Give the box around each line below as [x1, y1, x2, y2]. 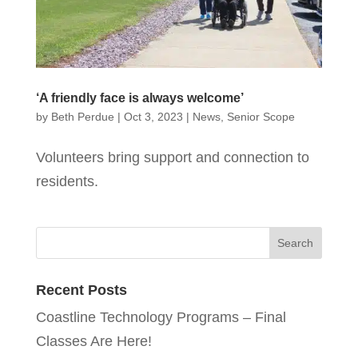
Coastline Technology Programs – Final [35, 308, 286, 325]
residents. [35, 173, 98, 189]
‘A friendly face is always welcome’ [35, 90, 244, 105]
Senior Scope [226, 109, 295, 123]
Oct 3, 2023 [123, 109, 183, 123]
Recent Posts [35, 281, 127, 298]
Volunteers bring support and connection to [35, 149, 309, 165]
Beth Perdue [50, 109, 114, 123]
